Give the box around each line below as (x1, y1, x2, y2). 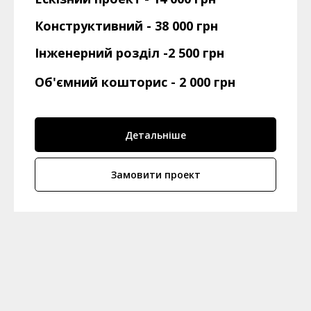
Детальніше (125, 128, 186, 142)
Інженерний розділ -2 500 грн (35, 44, 224, 62)
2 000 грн (179, 74, 235, 91)
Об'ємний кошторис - (35, 74, 176, 91)
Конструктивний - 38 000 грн (35, 17, 218, 35)
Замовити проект (110, 167, 201, 181)
